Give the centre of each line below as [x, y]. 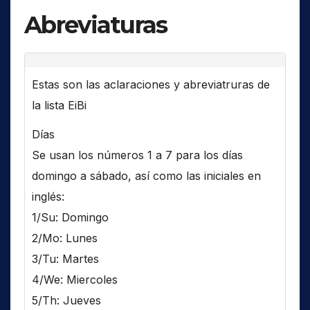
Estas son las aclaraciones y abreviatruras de [151, 84]
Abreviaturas [96, 25]
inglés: [48, 197]
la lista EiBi [59, 105]
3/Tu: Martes [65, 259]
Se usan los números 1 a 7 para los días [137, 155]
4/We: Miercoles [75, 280]
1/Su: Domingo [70, 218]
